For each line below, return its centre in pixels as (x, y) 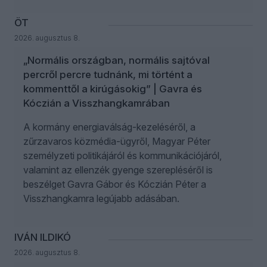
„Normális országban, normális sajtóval (117, 60)
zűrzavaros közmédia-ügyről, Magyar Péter (117, 142)
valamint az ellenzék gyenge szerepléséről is (118, 170)
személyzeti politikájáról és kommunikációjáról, (122, 156)
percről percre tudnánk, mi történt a (108, 75)
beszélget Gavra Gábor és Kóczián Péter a (115, 184)
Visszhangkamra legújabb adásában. (101, 199)
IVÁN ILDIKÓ (43, 237)
